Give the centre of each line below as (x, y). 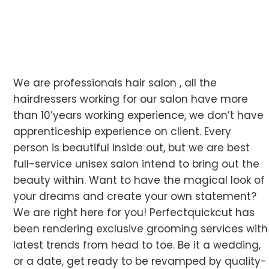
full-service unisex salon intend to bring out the (137, 164)
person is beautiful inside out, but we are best (132, 147)
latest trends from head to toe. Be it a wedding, (137, 245)
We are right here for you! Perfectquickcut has (134, 212)
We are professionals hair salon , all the (115, 83)
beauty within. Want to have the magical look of (139, 180)
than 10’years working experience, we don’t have (139, 115)
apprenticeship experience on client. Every (122, 131)
